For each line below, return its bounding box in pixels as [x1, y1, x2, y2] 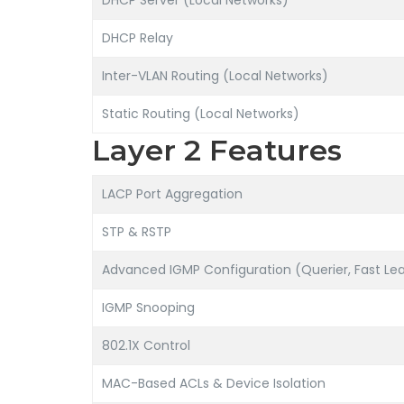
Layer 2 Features [92, 133, 342, 168]
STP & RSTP [102, 223, 171, 241]
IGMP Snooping [102, 298, 195, 317]
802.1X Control [102, 336, 190, 354]
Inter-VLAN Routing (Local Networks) [102, 67, 328, 85]
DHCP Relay [102, 29, 173, 47]
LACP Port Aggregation [102, 185, 243, 203]
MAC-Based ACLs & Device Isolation [102, 374, 326, 392]
